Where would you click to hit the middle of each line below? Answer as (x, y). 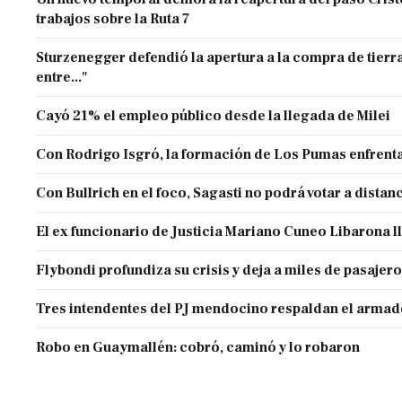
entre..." (62, 78)
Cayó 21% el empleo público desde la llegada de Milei (214, 116)
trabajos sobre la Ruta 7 (113, 19)
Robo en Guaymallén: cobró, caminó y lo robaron (198, 348)
